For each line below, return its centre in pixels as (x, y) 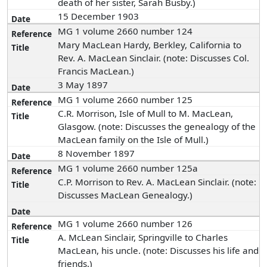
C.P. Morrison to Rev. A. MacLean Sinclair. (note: (157, 182)
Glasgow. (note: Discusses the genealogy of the (157, 126)
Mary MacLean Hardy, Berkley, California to (150, 45)
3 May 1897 (84, 85)
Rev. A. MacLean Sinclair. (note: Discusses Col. (154, 58)
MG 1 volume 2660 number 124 (125, 31)
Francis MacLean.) (96, 71)
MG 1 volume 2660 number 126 (125, 223)
